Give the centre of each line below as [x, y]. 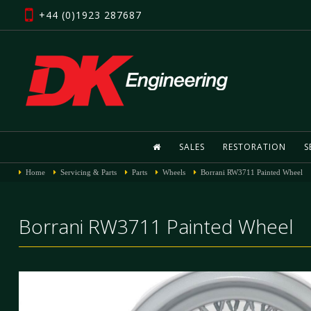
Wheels [174, 172]
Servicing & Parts [88, 172]
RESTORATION [254, 147]
